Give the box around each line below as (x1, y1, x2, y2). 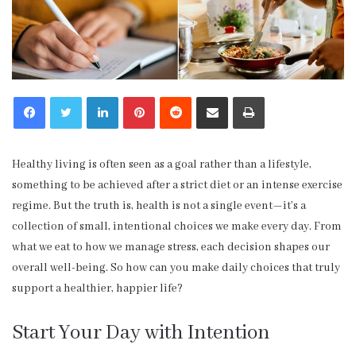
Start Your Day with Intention (12, 320, 270, 346)
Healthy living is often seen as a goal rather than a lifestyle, (12, 157, 311, 172)
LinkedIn (118, 90, 156, 103)
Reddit (191, 90, 219, 103)
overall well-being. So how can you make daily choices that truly (12, 261, 340, 276)
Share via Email (227, 90, 251, 103)
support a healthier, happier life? (12, 281, 183, 296)
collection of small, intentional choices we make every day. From (12, 219, 342, 234)
